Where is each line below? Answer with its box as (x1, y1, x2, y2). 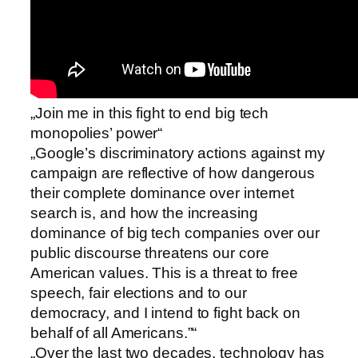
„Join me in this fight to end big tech (30, 104, 269, 121)
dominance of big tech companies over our (30, 224, 320, 241)
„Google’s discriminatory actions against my (30, 144, 325, 161)
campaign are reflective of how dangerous (30, 164, 315, 181)
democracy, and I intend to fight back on (30, 304, 300, 321)
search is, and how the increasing (30, 204, 258, 221)
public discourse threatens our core (30, 244, 269, 261)
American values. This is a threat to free (30, 264, 298, 281)
